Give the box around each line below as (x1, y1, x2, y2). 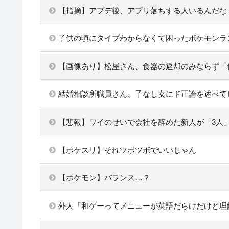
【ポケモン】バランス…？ (58, 173, 150, 182)
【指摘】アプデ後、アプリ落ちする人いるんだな (58, 6, 227, 15)
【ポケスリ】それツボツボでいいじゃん (58, 145, 196, 154)
